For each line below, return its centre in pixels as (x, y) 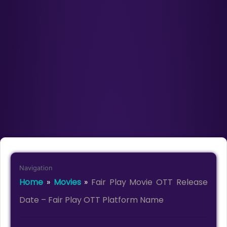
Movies (67, 182)
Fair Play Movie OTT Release (149, 182)
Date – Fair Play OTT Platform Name (92, 200)
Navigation (36, 168)
